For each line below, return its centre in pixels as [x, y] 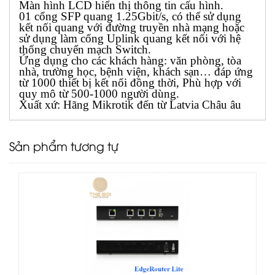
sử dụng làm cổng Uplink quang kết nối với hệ [130, 39]
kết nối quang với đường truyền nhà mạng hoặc [132, 28]
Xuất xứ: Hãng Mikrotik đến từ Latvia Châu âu [130, 105]
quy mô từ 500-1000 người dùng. [99, 94]
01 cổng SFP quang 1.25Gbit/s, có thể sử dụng [130, 17]
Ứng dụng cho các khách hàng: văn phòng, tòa [130, 61]
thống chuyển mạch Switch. [85, 50]
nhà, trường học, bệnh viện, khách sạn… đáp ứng [136, 72]
